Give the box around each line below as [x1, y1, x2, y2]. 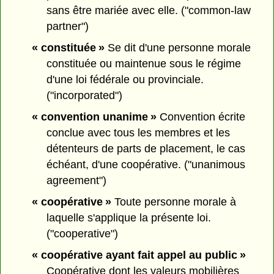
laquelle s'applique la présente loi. [46, 211, 212, 224]
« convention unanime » [31, 111, 157, 124]
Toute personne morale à [111, 195, 236, 208]
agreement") [46, 174, 107, 187]
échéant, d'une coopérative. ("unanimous [46, 158, 246, 171]
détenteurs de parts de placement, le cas [46, 143, 246, 155]
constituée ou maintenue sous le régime [46, 57, 242, 70]
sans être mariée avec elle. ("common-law [46, 4, 251, 17]
